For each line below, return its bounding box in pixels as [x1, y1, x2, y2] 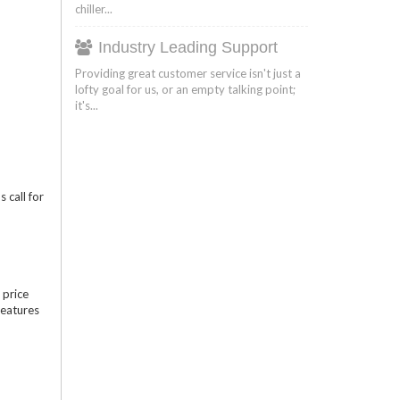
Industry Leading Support [97, 37, 278, 56]
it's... [74, 97, 98, 112]
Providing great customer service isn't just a [74, 65, 301, 80]
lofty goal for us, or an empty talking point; [74, 81, 296, 96]
